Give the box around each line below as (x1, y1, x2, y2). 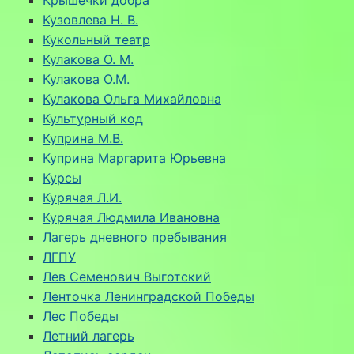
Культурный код (42, 110, 143, 126)
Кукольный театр (42, 31, 150, 47)
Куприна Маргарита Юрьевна (42, 149, 226, 166)
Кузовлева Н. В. (42, 11, 138, 28)
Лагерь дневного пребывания (42, 228, 227, 245)
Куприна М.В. (42, 130, 123, 146)
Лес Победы (42, 307, 119, 324)
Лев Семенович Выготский (42, 268, 211, 284)
